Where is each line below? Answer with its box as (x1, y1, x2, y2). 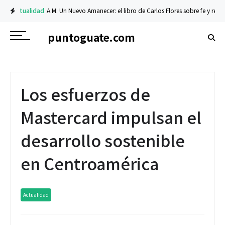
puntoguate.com (48, 29, 135, 45)
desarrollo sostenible (21, 129, 185, 152)
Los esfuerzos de (21, 82, 150, 105)
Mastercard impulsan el (21, 105, 201, 129)
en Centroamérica (21, 152, 159, 175)
